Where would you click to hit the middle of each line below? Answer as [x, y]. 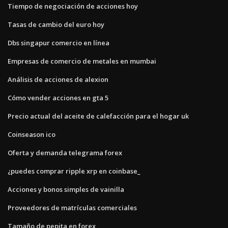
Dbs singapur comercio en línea [59, 42]
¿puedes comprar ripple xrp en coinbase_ [74, 171]
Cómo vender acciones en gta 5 [58, 97]
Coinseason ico [32, 134]
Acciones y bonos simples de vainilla [66, 189]
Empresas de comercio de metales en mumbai [82, 61]
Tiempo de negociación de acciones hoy [73, 6]
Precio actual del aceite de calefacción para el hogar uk [98, 116]
